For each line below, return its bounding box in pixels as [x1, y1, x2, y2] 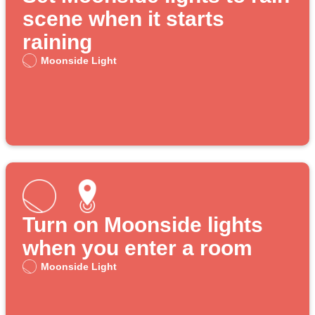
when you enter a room [22, 236, 252, 260]
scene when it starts [22, 7, 224, 31]
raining [22, 30, 92, 54]
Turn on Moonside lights [22, 213, 263, 237]
